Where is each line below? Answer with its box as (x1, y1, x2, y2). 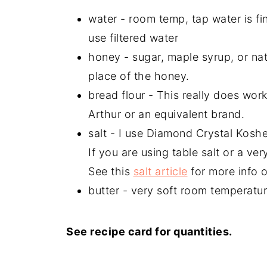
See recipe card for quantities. (66, 225, 232, 238)
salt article (133, 164, 188, 178)
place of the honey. (88, 69, 190, 82)
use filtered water (88, 31, 178, 44)
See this (88, 164, 133, 178)
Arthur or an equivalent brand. (88, 107, 244, 120)
